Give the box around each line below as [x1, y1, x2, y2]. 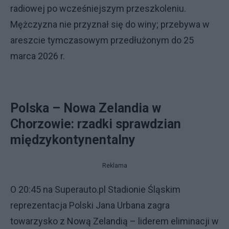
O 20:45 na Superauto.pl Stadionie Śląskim [10, 184, 180, 195]
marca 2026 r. [10, 51, 65, 61]
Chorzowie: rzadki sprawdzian [10, 117, 181, 131]
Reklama [102, 162, 127, 169]
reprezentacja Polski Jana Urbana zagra [10, 200, 170, 211]
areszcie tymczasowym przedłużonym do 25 [10, 35, 194, 45]
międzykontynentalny [10, 132, 135, 147]
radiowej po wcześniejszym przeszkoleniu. [10, 3, 186, 14]
